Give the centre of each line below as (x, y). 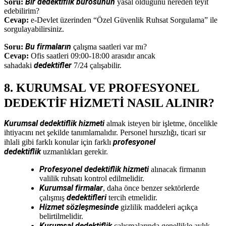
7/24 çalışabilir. (97, 65)
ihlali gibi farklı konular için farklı (59, 142)
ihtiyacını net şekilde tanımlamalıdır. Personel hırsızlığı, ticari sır (105, 132)
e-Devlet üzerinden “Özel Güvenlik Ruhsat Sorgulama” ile (123, 20)
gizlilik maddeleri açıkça (158, 207)
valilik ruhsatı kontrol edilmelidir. (92, 178)
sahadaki (19, 65)
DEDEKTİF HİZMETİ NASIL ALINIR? (109, 103)
